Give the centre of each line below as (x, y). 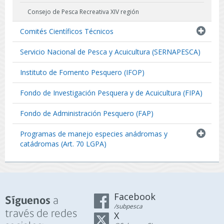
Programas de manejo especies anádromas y (94, 134)
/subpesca (128, 206)
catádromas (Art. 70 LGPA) (63, 144)
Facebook (135, 196)
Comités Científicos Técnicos (67, 31)
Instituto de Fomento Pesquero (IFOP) (82, 72)
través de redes (41, 214)
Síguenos (28, 201)
